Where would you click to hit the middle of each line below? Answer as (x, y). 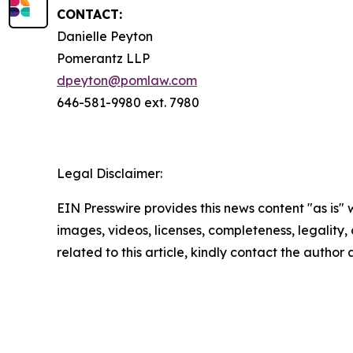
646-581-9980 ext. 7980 (128, 102)
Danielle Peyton (105, 36)
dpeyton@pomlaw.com (127, 80)
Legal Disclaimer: (110, 173)
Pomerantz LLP (103, 58)
